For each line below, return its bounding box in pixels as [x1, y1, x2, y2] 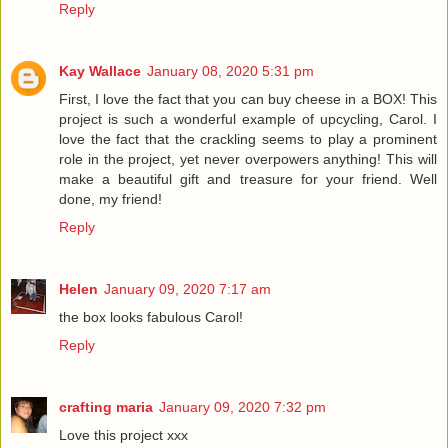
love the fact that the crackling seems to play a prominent [59, 130, 437, 147]
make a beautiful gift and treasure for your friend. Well [59, 170, 437, 187]
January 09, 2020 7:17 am [104, 280, 271, 297]
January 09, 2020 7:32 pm [159, 398, 326, 415]
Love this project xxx [59, 426, 188, 443]
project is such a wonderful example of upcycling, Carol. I [59, 110, 437, 127]
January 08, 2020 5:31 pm [147, 62, 314, 79]
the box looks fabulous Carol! [59, 308, 243, 325]
